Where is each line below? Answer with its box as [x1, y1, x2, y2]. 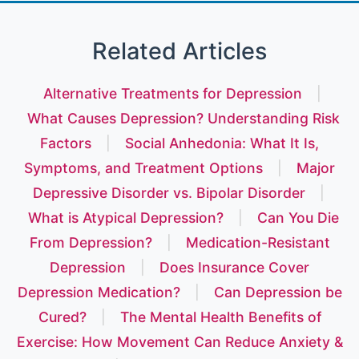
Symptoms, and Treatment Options [24, 159, 263, 176]
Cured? [38, 308, 87, 325]
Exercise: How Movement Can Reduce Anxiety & [16, 333, 343, 350]
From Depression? [29, 233, 152, 251]
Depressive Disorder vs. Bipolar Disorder [32, 184, 305, 201]
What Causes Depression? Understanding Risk [27, 109, 340, 127]
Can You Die [257, 208, 339, 226]
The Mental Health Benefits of [119, 308, 321, 325]
